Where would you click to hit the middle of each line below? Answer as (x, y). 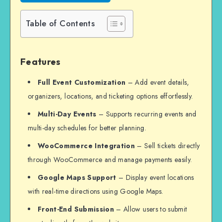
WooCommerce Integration (86, 146)
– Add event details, (157, 83)
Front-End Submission (76, 209)
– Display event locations (155, 178)
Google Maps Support (77, 178)
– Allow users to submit (151, 209)
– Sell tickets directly (167, 146)
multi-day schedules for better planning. (87, 128)
